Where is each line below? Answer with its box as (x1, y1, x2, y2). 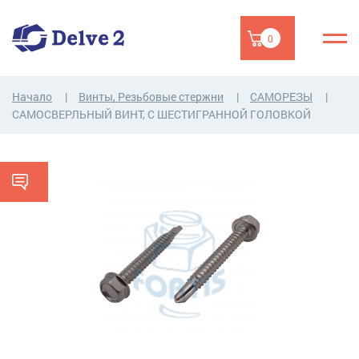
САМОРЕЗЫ (250, 89, 313, 104)
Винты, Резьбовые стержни (79, 89, 224, 104)
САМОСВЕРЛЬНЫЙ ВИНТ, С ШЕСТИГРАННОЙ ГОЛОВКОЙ (12, 107, 311, 122)
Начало (12, 89, 52, 104)
